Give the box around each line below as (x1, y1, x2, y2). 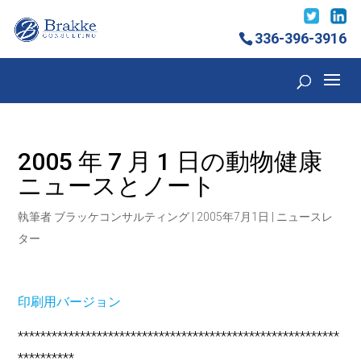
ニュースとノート (18, 172, 217, 201)
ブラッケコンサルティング (54, 210, 190, 224)
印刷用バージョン (18, 294, 122, 310)
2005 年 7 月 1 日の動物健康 (18, 147, 323, 176)
